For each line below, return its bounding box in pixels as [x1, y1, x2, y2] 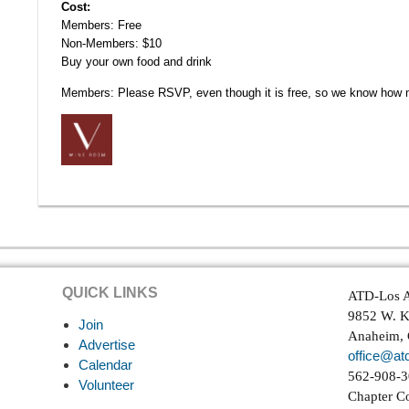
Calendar [79, 357, 132, 372]
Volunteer [79, 377, 134, 393]
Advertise [79, 337, 135, 352]
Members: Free [61, 18, 142, 32]
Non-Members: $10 [61, 37, 162, 50]
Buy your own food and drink [61, 55, 212, 68]
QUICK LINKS [62, 285, 158, 300]
